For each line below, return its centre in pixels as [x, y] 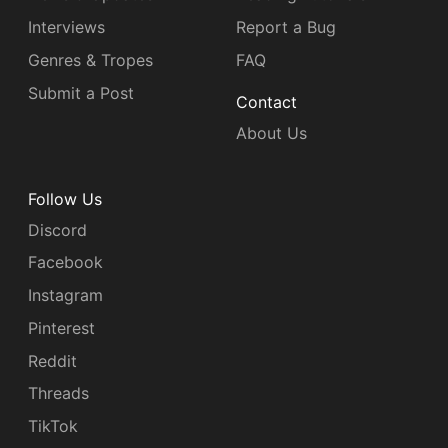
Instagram [65, 295]
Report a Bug [286, 27]
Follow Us [65, 199]
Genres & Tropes [90, 59]
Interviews [66, 27]
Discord [57, 229]
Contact [266, 102]
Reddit [52, 360]
